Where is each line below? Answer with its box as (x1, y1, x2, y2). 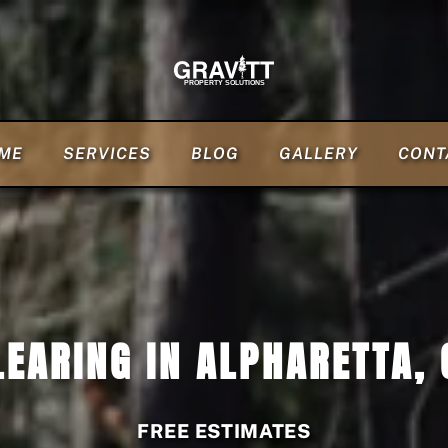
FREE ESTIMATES (137, 420, 311, 443)
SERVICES (62, 144, 151, 163)
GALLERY (278, 144, 358, 163)
